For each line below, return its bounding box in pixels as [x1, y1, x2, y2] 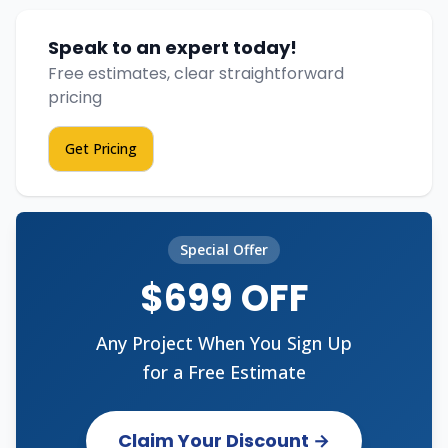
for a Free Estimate [142, 360, 306, 385]
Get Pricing [65, 139, 137, 159]
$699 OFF [139, 273, 309, 325]
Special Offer [180, 240, 268, 260]
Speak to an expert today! [48, 35, 297, 61]
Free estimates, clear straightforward [48, 62, 344, 86]
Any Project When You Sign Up [96, 331, 352, 356]
